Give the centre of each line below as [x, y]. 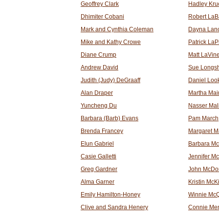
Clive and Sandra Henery [114, 207]
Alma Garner [98, 182]
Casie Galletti [99, 156]
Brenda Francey [102, 131]
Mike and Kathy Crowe [111, 42]
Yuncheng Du [99, 106]
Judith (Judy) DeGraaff [110, 80]
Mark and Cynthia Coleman [117, 29]
